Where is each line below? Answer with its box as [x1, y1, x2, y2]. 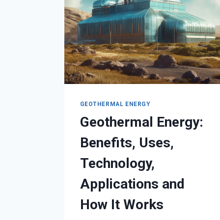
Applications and [80, 175, 185, 192]
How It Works [80, 196, 164, 213]
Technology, [80, 155, 155, 171]
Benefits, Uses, [80, 134, 174, 151]
